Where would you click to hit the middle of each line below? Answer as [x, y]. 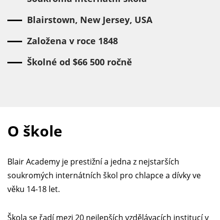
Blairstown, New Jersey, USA [90, 20]
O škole [35, 131]
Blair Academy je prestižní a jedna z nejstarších [93, 162]
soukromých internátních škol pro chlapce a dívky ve [104, 175]
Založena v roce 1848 [72, 41]
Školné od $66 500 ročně [80, 62]
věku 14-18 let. [34, 189]
